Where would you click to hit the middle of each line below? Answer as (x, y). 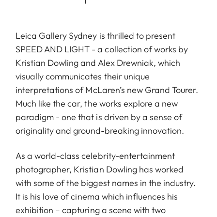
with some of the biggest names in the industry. (106, 183)
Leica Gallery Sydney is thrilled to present (96, 35)
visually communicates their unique (83, 76)
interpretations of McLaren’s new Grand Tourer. (107, 90)
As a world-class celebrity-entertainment (95, 155)
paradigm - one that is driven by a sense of (99, 117)
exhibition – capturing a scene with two (91, 210)
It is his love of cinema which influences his (97, 196)
